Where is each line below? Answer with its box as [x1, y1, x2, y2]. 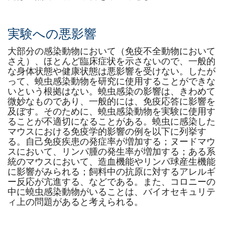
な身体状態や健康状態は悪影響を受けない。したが [8, 66, 215, 76]
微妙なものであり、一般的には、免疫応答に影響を [8, 96, 215, 106]
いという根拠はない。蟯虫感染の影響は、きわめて [8, 86, 215, 96]
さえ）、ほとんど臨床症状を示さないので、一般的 [8, 56, 215, 66]
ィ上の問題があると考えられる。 [8, 197, 143, 207]
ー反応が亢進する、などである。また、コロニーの [8, 177, 215, 187]
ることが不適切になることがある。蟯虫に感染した [8, 117, 215, 127]
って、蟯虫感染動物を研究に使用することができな [8, 76, 215, 86]
